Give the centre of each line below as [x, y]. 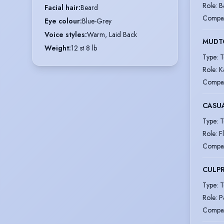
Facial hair [61, 7]
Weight [57, 48]
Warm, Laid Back [112, 34]
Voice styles [65, 34]
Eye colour [62, 21]
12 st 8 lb [84, 48]
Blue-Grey [97, 21]
